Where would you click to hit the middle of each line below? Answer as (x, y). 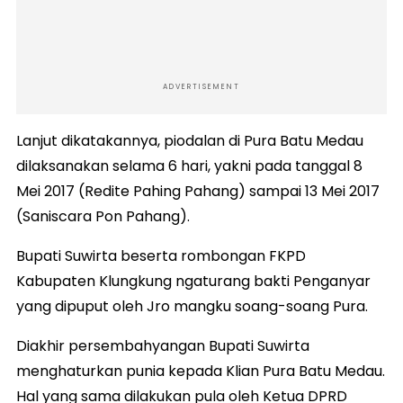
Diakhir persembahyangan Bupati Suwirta (163, 345)
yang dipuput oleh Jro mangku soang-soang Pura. (192, 306)
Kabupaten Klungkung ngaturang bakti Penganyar (193, 281)
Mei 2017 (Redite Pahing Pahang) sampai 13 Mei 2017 (198, 191)
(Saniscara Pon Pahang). (103, 216)
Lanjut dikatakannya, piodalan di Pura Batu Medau (190, 140)
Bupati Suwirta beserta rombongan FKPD (161, 255)
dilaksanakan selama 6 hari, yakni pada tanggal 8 (189, 166)
